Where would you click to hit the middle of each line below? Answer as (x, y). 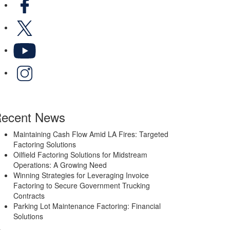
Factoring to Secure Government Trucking (82, 186)
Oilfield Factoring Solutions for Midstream (80, 155)
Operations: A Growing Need (60, 165)
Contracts (29, 196)
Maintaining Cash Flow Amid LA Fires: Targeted (91, 134)
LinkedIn (49, 67)
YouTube (50, 44)
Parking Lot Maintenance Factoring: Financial (87, 206)
